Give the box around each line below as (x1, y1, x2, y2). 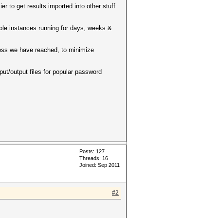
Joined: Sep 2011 (79, 162, 120, 168)
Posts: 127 (79, 148, 105, 154)
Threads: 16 (79, 155, 108, 161)
